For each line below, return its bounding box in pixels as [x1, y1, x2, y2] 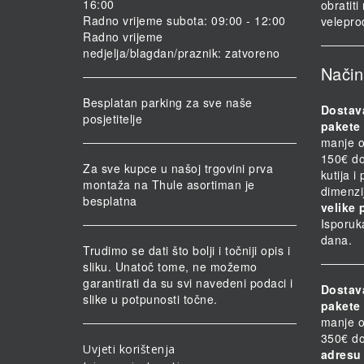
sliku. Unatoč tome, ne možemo [83, 258, 258, 275]
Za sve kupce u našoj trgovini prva [83, 160, 273, 177]
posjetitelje [83, 110, 142, 128]
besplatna [83, 193, 137, 210]
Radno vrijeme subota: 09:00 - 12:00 [83, 12, 286, 29]
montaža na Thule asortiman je [83, 176, 255, 193]
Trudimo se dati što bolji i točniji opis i [83, 242, 290, 259]
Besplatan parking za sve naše [83, 94, 253, 111]
